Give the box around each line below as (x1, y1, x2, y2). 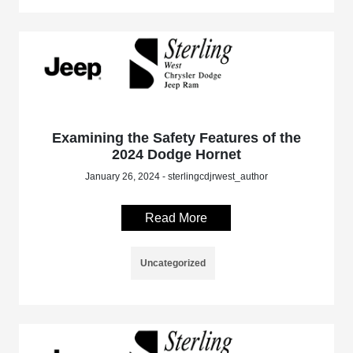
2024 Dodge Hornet (111, 147, 241, 163)
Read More (145, 211, 208, 225)
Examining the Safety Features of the (51, 130, 301, 147)
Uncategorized (140, 258, 206, 269)
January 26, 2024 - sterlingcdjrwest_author (84, 171, 268, 183)
